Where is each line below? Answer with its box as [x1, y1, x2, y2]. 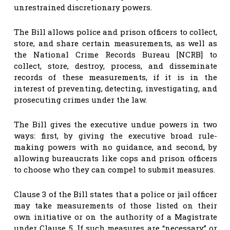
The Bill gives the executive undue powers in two [14, 119, 217, 129]
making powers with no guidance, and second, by [14, 141, 217, 152]
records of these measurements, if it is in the [14, 71, 217, 82]
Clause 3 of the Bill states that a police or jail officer [14, 188, 217, 199]
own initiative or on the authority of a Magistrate [14, 211, 217, 222]
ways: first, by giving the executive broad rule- [14, 130, 217, 141]
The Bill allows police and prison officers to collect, [14, 26, 217, 37]
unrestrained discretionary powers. [14, 2, 152, 12]
